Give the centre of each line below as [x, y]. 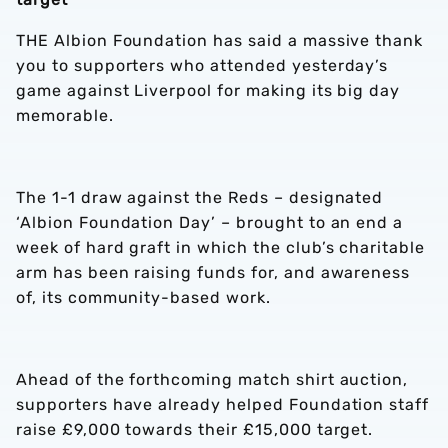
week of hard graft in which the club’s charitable [221, 247]
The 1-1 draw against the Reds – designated [200, 197]
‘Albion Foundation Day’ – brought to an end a [210, 222]
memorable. [65, 115]
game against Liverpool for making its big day [208, 90]
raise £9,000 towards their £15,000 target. [195, 429]
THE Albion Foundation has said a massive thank [220, 40]
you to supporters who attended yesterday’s [202, 65]
